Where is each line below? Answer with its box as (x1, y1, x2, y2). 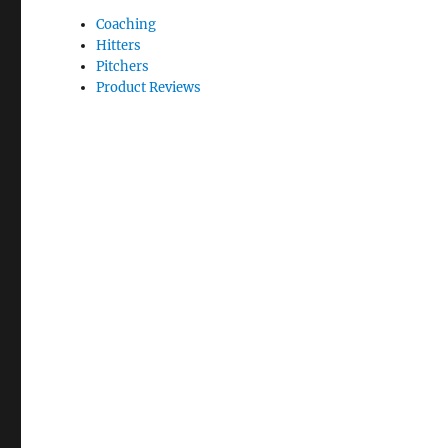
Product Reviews (96, 79, 202, 96)
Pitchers (96, 58, 150, 75)
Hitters (96, 37, 142, 54)
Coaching (96, 16, 157, 33)
